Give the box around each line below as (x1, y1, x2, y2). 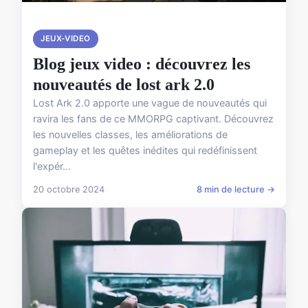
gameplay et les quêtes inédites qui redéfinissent (33, 144, 257, 156)
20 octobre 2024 (33, 184, 104, 195)
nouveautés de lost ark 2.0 (33, 75, 214, 93)
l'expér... (33, 159, 71, 172)
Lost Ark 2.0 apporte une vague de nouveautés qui (33, 96, 267, 109)
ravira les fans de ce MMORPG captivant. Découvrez (33, 112, 274, 124)
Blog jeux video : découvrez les (33, 54, 250, 73)
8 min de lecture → (197, 184, 275, 195)
